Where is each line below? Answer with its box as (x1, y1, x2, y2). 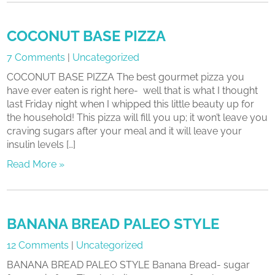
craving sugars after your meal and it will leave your (7, 125, 242, 137)
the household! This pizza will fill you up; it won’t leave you (7, 112, 268, 123)
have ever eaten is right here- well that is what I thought (7, 85, 258, 96)
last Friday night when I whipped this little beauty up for (7, 98, 255, 110)
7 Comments (7, 52, 66, 63)
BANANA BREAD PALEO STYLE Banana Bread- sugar (7, 259, 250, 271)
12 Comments (7, 239, 69, 251)
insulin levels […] (7, 139, 76, 150)
